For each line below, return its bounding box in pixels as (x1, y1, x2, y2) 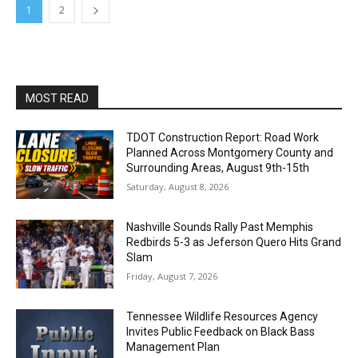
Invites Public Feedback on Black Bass (126, 324, 316, 338)
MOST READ (26, 92, 89, 105)
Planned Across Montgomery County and (126, 146, 334, 160)
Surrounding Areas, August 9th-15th (126, 161, 310, 175)
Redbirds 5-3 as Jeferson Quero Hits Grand (126, 235, 342, 249)
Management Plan (126, 340, 221, 353)
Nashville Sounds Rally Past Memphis (126, 220, 314, 233)
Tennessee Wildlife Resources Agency (126, 309, 319, 323)
